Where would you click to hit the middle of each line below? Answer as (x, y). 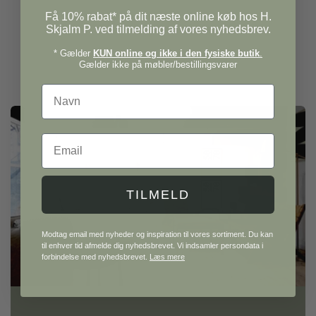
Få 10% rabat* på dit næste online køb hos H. (158, 17)
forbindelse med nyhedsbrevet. (96, 257)
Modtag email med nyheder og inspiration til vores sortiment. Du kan (157, 234)
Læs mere (167, 257)
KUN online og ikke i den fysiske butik (176, 53)
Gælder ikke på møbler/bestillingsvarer (158, 65)
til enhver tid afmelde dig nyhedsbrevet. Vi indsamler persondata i (152, 245)
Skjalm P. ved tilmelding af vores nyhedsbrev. (158, 29)
